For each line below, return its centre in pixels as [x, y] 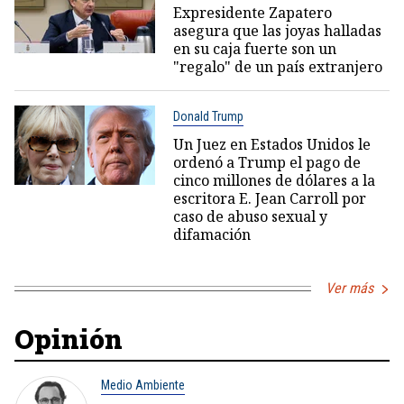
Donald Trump [208, 116]
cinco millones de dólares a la [274, 180]
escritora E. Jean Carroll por [269, 198]
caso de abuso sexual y [250, 216]
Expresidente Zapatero [252, 13]
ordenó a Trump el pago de [266, 162]
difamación [211, 234]
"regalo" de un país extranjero [277, 67]
